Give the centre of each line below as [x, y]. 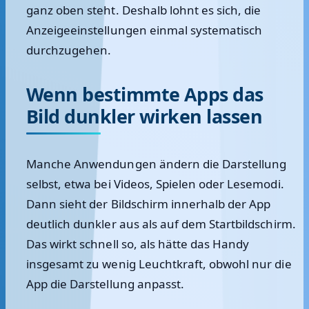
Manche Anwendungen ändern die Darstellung [157, 164]
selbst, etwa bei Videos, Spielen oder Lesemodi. [155, 184]
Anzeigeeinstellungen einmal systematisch [144, 30]
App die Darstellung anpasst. [105, 284]
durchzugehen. [69, 50]
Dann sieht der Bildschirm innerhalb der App [149, 204]
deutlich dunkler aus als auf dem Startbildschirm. [161, 224]
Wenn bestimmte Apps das [145, 94]
